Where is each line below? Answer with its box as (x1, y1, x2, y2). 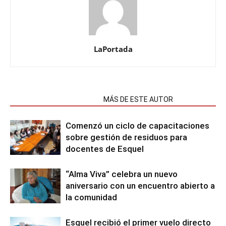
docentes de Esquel (66, 144, 144, 154)
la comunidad (66, 192, 117, 202)
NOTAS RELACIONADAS (16, 95, 91, 103)
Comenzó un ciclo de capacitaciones (66, 121, 209, 131)
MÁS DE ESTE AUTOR (103, 95, 173, 103)
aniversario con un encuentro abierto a (66, 181, 215, 191)
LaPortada (93, 44, 133, 54)
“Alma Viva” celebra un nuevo (66, 169, 178, 179)
